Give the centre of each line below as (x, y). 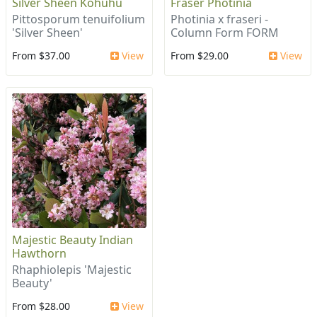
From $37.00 (41, 56)
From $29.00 (200, 56)
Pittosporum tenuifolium (79, 19)
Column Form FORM (225, 33)
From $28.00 (41, 306)
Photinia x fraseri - (219, 19)
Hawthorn (39, 254)
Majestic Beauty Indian (73, 240)
